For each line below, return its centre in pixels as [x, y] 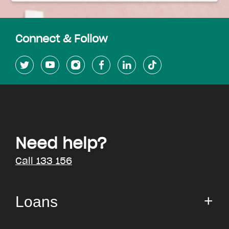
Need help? [61, 144]
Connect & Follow [62, 39]
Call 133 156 [44, 162]
